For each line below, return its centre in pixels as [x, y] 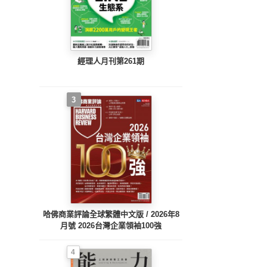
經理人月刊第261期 [111, 61]
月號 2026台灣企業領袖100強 [111, 226]
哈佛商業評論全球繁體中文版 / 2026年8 [111, 215]
